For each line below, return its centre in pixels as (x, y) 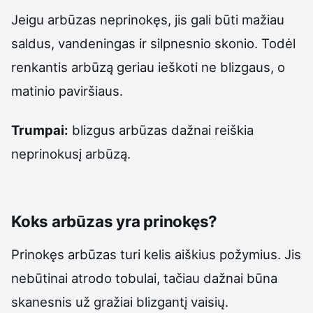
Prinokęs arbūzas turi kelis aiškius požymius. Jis (156, 254)
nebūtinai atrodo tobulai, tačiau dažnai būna (144, 278)
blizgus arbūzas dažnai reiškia (161, 130)
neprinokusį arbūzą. (71, 153)
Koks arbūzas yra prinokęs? (115, 221)
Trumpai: (40, 130)
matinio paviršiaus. (67, 90)
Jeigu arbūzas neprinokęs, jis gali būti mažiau (148, 19)
